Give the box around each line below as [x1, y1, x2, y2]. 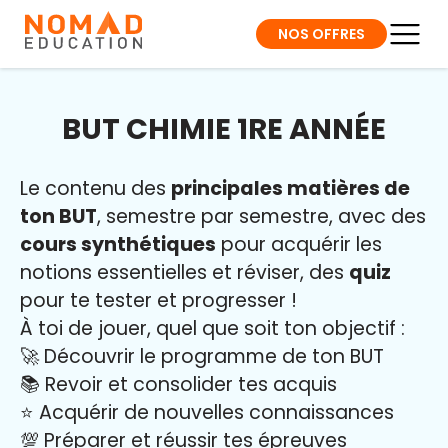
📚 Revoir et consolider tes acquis [20, 371, 337, 398]
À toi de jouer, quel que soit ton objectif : [20, 315, 405, 342]
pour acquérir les [216, 231, 382, 258]
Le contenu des [20, 175, 171, 202]
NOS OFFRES [278, 23, 365, 44]
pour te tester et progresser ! [20, 287, 297, 314]
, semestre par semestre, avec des [97, 203, 426, 230]
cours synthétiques [20, 231, 216, 258]
